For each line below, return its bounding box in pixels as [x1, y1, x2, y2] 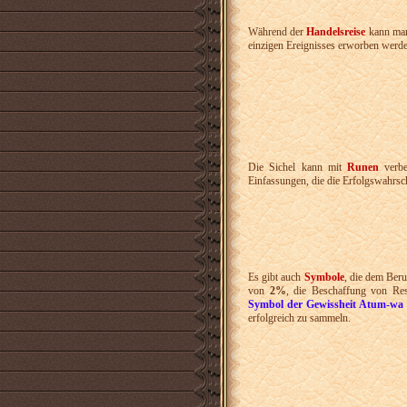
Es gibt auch [248, 271, 304, 284]
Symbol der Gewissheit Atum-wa [248, 298, 404, 312]
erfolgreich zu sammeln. [248, 312, 351, 325]
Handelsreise [306, 25, 366, 38]
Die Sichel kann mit [248, 160, 348, 174]
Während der [248, 25, 307, 38]
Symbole [303, 271, 344, 284]
